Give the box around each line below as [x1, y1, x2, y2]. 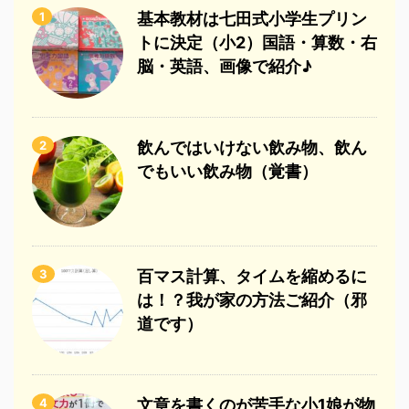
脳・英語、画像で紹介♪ [137, 57, 312, 77]
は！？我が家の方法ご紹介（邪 [137, 290, 367, 310]
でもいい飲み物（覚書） [137, 162, 318, 182]
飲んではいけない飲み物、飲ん [137, 138, 367, 158]
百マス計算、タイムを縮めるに [137, 267, 367, 287]
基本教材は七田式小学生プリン [137, 9, 367, 29]
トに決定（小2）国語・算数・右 [137, 33, 377, 53]
